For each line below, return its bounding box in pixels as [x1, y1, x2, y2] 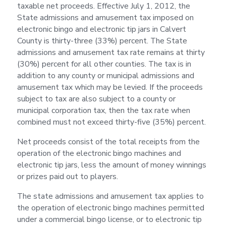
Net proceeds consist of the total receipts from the [17, 136, 200, 147]
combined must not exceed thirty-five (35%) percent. [17, 116, 206, 128]
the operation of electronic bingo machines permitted [17, 202, 204, 213]
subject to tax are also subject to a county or [17, 93, 176, 104]
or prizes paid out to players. [17, 171, 118, 182]
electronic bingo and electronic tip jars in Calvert [17, 23, 186, 35]
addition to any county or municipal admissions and [17, 70, 194, 81]
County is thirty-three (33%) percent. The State [17, 35, 187, 46]
